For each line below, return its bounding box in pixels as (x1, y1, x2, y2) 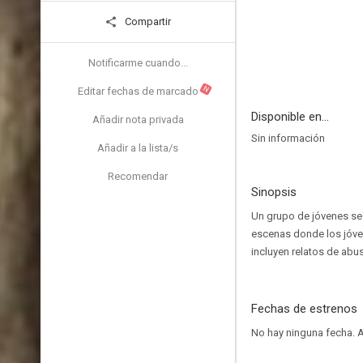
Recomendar (108, 170, 168, 182)
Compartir (122, 15, 171, 28)
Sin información (251, 132, 325, 144)
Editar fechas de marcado (77, 85, 199, 97)
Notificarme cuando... (88, 57, 188, 69)
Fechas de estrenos (251, 301, 357, 316)
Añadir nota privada (92, 113, 184, 126)
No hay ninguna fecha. (251, 327, 357, 339)
